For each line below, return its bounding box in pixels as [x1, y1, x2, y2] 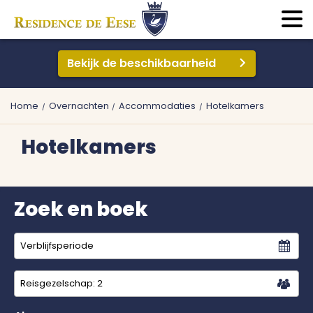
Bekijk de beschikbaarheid [66, 55, 216, 71]
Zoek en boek [14, 196, 148, 223]
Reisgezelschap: [20, 277, 97, 289]
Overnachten [48, 100, 109, 112]
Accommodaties [119, 100, 196, 112]
